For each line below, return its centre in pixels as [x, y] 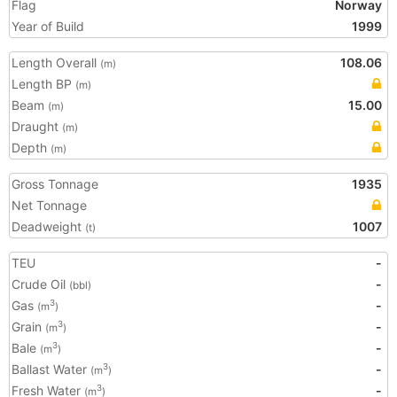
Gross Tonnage [55, 184]
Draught [37, 126]
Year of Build [48, 26]
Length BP [43, 84]
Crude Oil [40, 284]
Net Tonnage [49, 205]
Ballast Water [51, 369]
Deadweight [48, 226]
